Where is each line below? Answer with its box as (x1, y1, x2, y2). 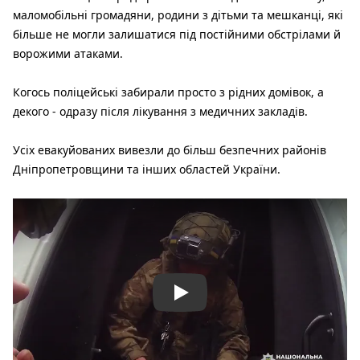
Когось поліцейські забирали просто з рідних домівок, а (13, 84, 324, 100)
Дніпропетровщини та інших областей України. (13, 162, 280, 178)
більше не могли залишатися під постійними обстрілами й (13, 27, 341, 43)
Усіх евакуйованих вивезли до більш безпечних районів (13, 142, 326, 158)
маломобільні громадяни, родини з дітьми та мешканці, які (13, 7, 343, 23)
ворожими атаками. (13, 46, 123, 62)
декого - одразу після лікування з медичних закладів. (13, 104, 308, 120)
